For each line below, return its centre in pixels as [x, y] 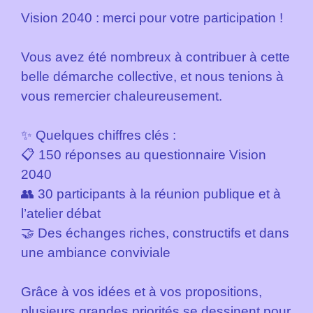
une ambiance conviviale [96, 253]
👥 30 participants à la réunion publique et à [151, 194]
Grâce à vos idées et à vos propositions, [141, 292]
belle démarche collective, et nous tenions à [152, 77]
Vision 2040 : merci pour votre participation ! [154, 18]
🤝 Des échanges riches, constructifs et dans [155, 233]
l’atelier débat [61, 214]
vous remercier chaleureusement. [122, 96]
